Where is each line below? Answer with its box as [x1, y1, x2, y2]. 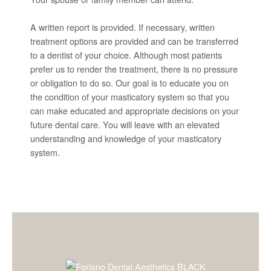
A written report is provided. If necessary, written [30, 21, 215, 33]
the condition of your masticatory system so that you [30, 90, 229, 103]
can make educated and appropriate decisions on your [30, 104, 239, 117]
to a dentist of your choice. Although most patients [30, 48, 222, 61]
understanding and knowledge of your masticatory [30, 132, 221, 145]
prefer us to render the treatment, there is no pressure [30, 62, 238, 75]
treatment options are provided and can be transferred [30, 34, 238, 47]
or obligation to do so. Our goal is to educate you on [30, 76, 229, 89]
